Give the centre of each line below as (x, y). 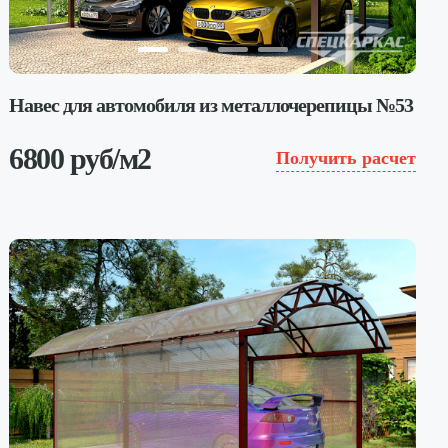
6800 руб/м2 (80, 158)
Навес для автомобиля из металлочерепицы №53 (211, 104)
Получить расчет (345, 158)
